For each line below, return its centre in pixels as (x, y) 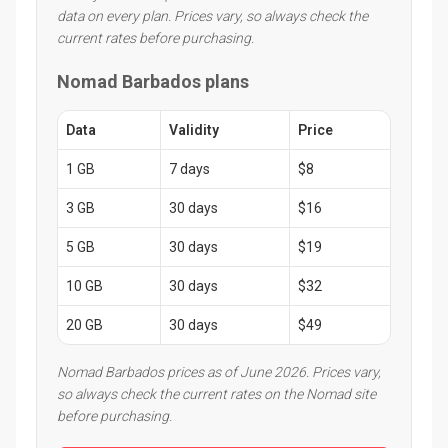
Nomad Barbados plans (153, 81)
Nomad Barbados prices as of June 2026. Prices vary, (219, 371)
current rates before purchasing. (155, 37)
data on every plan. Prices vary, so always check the (212, 15)
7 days (189, 168)
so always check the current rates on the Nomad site (216, 393)
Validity (194, 129)
